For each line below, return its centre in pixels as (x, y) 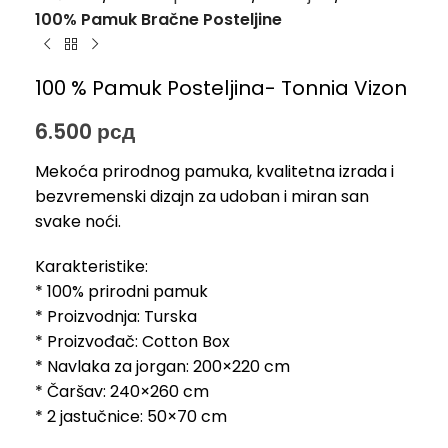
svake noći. (78, 222)
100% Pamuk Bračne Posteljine (158, 20)
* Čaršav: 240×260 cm (122, 392)
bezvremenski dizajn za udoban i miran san (202, 197)
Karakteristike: (91, 267)
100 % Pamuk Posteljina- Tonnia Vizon (221, 88)
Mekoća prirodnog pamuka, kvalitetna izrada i (214, 172)
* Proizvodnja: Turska (116, 317)
